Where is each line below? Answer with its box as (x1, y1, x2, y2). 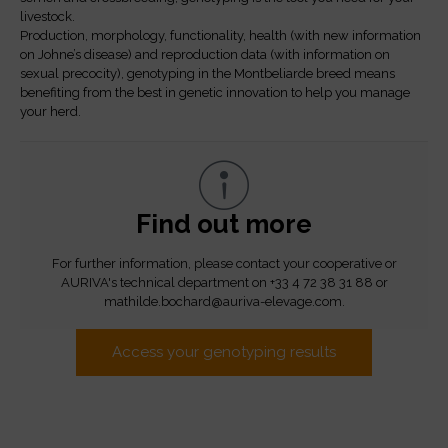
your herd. (20, 103, 81, 119)
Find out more (136, 208, 312, 239)
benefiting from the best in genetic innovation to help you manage (20, 84, 410, 100)
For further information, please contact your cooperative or (51, 255, 397, 271)
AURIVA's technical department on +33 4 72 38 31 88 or (60, 274, 388, 290)
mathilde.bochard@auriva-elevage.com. (103, 293, 345, 309)
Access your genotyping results (112, 342, 336, 361)
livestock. (20, 8, 75, 24)
